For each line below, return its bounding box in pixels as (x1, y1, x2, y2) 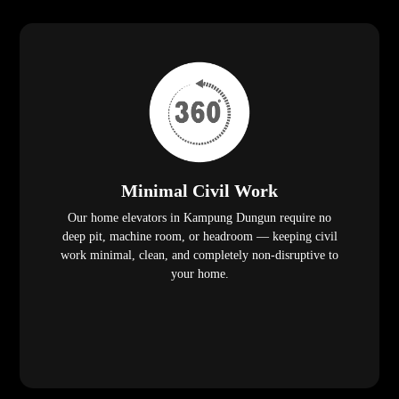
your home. (170, 267, 229, 281)
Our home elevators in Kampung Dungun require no (68, 211, 331, 225)
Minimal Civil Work (121, 181, 278, 201)
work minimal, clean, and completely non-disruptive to (61, 248, 338, 263)
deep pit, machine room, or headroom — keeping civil (61, 230, 338, 244)
